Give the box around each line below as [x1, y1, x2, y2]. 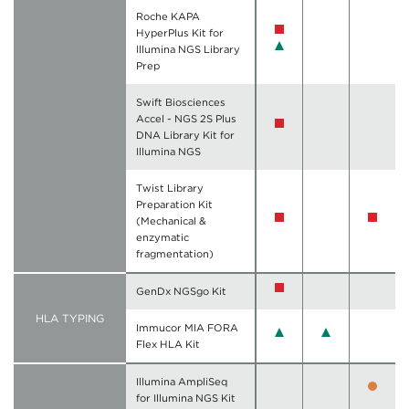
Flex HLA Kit [136, 338, 201, 351]
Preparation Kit [136, 198, 214, 212]
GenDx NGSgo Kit [136, 285, 227, 299]
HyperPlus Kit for [136, 26, 225, 40]
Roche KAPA [136, 10, 201, 24]
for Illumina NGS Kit [136, 392, 236, 405]
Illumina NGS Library [136, 43, 241, 57]
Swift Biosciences [136, 96, 226, 110]
